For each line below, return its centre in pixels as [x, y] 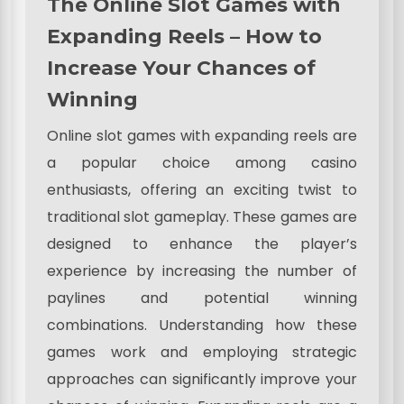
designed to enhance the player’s [202, 244]
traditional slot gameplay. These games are [202, 217]
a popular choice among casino [202, 163]
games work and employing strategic [202, 353]
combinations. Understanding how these [202, 326]
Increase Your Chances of [181, 68]
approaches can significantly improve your [202, 380]
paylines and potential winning [202, 298]
